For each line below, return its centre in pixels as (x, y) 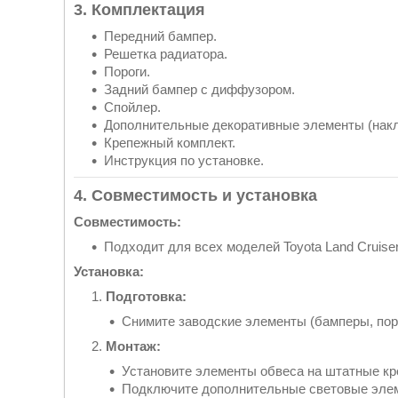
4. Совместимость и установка (195, 195)
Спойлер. (132, 107)
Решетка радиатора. (166, 53)
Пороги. (127, 71)
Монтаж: (133, 346)
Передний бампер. (160, 36)
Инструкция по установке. (184, 160)
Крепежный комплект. (170, 142)
